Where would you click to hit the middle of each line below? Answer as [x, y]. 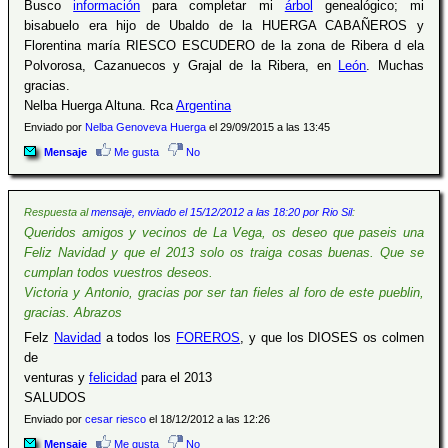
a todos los [138, 337]
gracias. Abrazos [73, 312]
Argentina [203, 105]
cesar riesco [115, 419]
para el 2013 [174, 377]
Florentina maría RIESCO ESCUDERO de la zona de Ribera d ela [224, 45]
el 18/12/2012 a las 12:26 [208, 419]
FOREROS [208, 337]
